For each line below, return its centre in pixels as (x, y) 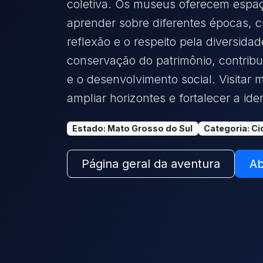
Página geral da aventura (151, 164)
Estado (88, 129)
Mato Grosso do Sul (150, 129)
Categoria (226, 129)
